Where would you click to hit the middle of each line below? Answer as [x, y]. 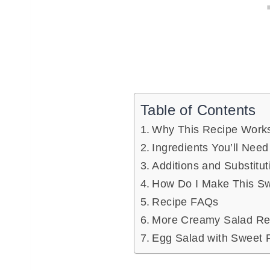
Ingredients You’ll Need [210, 148]
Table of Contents [198, 110]
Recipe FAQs [185, 202]
